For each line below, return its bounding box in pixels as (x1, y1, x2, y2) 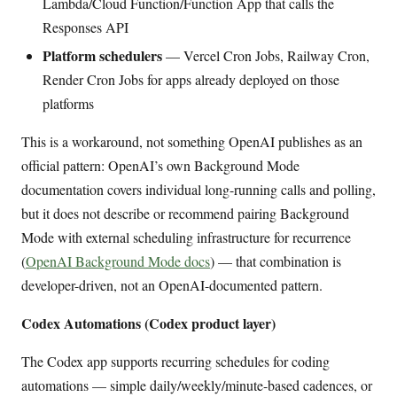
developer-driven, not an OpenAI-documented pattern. (21, 275, 323, 294)
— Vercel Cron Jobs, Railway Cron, (162, 45, 370, 65)
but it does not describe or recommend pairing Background (21, 203, 349, 222)
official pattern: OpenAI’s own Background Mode (21, 155, 300, 175)
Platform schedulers (43, 44, 162, 66)
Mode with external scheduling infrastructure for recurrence (21, 227, 351, 246)
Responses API (43, 17, 128, 36)
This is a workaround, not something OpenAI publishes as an (21, 131, 362, 151)
